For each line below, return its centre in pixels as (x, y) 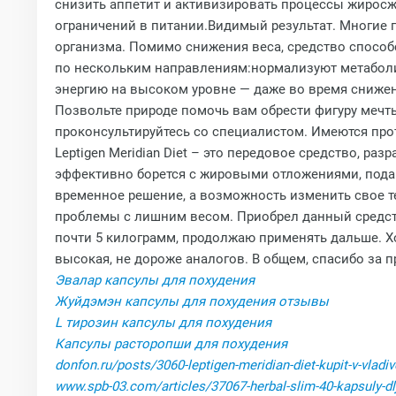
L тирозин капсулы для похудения (163, 323)
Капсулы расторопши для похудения (171, 344)
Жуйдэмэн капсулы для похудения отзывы (191, 301)
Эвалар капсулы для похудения (154, 280)
